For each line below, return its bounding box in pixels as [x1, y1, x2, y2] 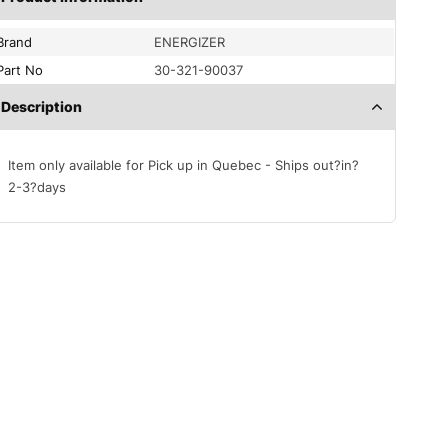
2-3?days [8, 179, 67, 196]
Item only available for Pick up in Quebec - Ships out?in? [8, 157, 360, 174]
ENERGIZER [154, 34, 226, 51]
